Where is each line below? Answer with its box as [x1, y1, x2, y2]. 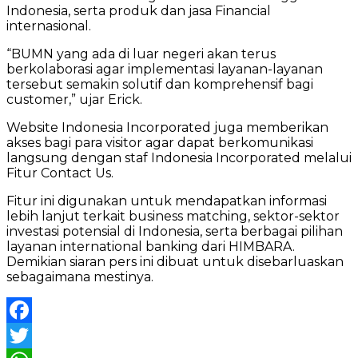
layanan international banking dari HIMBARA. [6, 238, 295, 254]
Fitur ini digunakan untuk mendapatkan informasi [6, 193, 327, 209]
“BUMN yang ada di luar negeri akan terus [6, 46, 276, 62]
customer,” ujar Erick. [6, 91, 142, 107]
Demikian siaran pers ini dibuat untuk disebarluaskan [6, 253, 344, 269]
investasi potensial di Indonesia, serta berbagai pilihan [6, 223, 343, 239]
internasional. [6, 18, 91, 34]
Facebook [6, 327, 70, 343]
